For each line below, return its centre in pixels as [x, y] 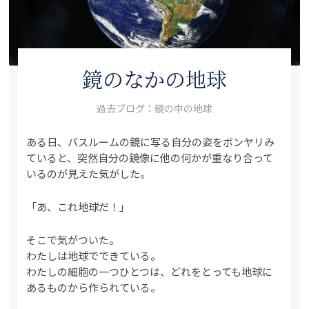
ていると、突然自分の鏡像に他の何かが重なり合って [150, 157]
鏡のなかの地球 [154, 79]
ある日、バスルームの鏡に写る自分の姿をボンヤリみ [151, 141]
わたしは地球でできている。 [94, 255]
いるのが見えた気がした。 [89, 173]
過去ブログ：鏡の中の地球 [154, 108]
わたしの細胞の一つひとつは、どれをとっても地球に [150, 271]
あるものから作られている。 [94, 287]
